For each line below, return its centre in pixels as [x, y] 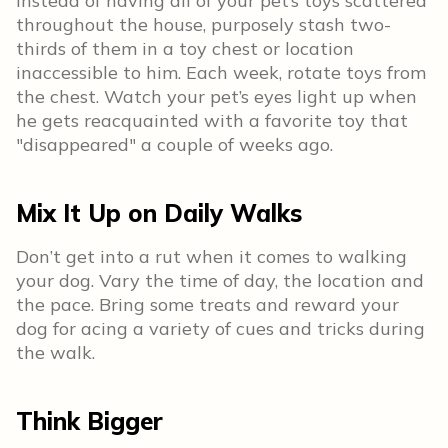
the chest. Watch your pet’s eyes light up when [216, 96]
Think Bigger [89, 421]
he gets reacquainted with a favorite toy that [212, 120]
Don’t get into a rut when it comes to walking [211, 256]
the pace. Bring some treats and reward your [207, 304]
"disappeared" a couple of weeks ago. [174, 144]
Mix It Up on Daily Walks [159, 213]
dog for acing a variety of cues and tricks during [220, 328]
